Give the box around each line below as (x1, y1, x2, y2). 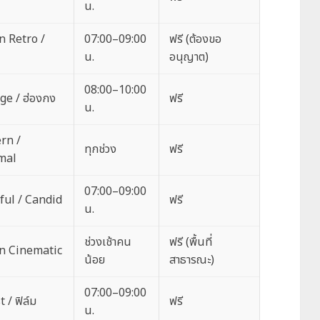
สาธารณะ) (169, 251, 214, 269)
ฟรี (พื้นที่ (169, 234, 212, 251)
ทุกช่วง (84, 141, 116, 158)
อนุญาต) (169, 49, 209, 66)
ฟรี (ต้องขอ (169, 31, 221, 48)
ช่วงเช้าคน (84, 234, 131, 251)
